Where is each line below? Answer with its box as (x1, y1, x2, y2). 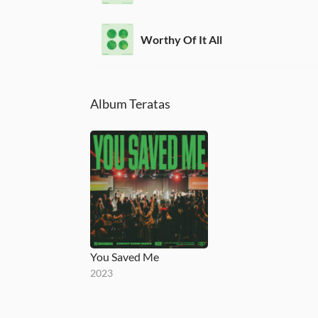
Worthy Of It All (141, 32, 222, 46)
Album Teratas (90, 96, 170, 111)
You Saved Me (90, 249, 159, 263)
